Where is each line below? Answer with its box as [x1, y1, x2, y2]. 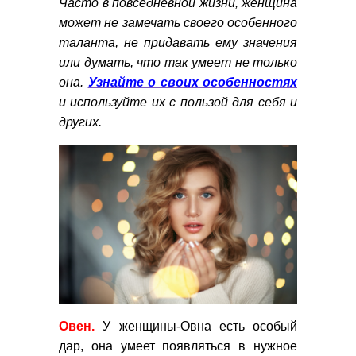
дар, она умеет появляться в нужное [59, 339, 297, 354]
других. [59, 115, 102, 130]
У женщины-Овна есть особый [103, 319, 297, 334]
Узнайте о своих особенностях [87, 75, 297, 90]
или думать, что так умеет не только [59, 56, 297, 70]
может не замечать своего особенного [59, 16, 297, 30]
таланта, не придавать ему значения [59, 36, 297, 50]
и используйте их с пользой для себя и [59, 95, 297, 110]
